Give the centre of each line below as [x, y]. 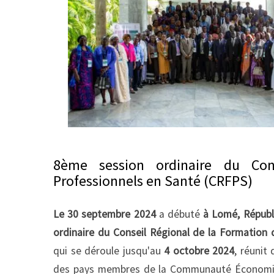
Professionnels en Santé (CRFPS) [153, 181]
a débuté [181, 214]
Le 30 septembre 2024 [106, 214]
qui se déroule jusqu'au [109, 251]
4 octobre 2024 [199, 251]
